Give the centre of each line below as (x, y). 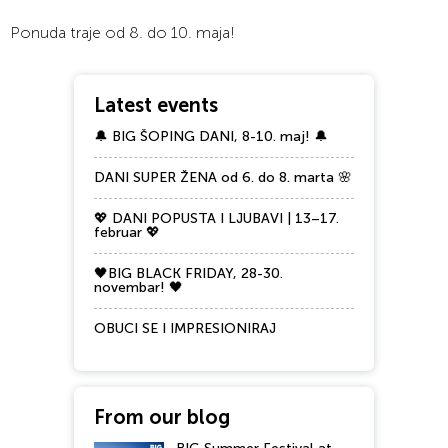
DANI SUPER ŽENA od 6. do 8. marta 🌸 (223, 178)
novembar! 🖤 (138, 288)
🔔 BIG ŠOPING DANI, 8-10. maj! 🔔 (211, 137)
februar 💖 (127, 233)
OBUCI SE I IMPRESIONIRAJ (185, 329)
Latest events (156, 105)
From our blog (162, 417)
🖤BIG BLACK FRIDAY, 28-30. (188, 274)
